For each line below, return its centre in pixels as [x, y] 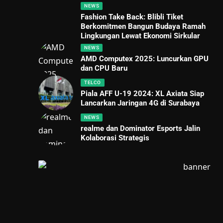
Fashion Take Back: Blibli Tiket [132, 17]
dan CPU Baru [104, 68]
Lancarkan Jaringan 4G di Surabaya [140, 103]
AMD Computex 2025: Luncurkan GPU [145, 58]
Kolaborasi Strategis [115, 138]
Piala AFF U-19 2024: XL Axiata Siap [143, 93]
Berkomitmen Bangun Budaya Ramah [143, 26]
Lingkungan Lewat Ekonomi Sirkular [141, 36]
